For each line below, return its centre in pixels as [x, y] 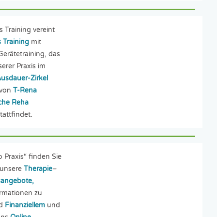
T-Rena [25, 90]
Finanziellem [25, 205]
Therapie [38, 169]
